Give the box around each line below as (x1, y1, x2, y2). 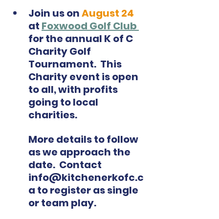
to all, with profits (28, 83, 120, 97)
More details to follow (28, 132, 140, 147)
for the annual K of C (28, 32, 135, 46)
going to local (28, 95, 100, 109)
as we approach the (28, 145, 132, 159)
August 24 (80, 6, 134, 21)
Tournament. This (28, 57, 124, 71)
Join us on (28, 6, 80, 21)
